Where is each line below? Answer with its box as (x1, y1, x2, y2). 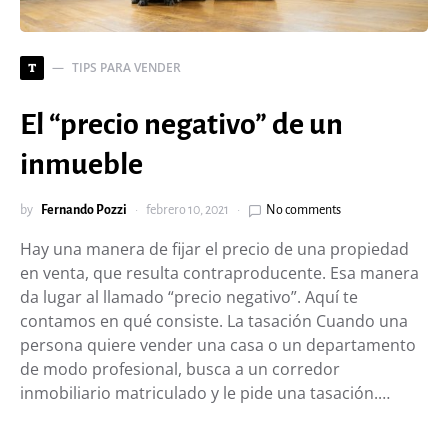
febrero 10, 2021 (146, 203, 229, 218)
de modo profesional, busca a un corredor (20, 358, 340, 381)
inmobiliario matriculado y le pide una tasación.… (20, 382, 390, 405)
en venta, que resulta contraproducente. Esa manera (20, 262, 419, 285)
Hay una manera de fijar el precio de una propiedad (20, 238, 409, 261)
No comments (266, 203, 341, 218)
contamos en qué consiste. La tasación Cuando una (20, 310, 408, 333)
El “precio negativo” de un (20, 108, 343, 141)
